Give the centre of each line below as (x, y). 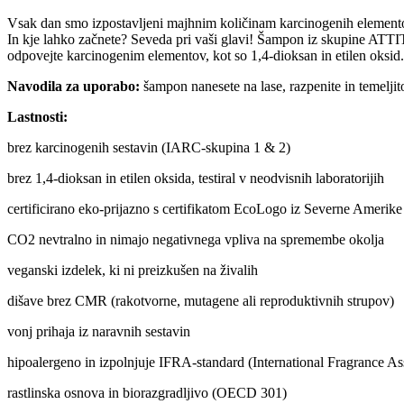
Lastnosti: (37, 117)
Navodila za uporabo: (73, 87)
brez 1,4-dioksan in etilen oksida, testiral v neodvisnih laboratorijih (196, 179)
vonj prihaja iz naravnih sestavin (99, 332)
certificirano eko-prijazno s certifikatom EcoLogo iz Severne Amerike (205, 209)
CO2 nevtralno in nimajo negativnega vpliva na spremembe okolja (196, 240)
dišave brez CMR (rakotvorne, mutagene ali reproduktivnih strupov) (201, 301)
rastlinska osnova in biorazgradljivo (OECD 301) (147, 393)
